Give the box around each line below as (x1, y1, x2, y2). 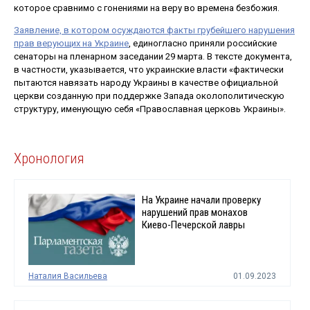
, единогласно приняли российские (129, 37, 277, 48)
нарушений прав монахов (141, 206, 248, 219)
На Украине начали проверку (141, 194, 261, 207)
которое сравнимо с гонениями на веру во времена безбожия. (14, 2, 280, 13)
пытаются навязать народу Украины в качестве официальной (14, 77, 278, 88)
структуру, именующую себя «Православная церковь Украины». (14, 103, 286, 114)
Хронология (14, 150, 84, 167)
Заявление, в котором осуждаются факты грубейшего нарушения (14, 24, 295, 35)
